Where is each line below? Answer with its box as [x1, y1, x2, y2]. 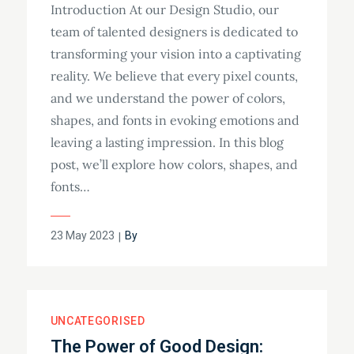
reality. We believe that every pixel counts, [50, 68, 298, 85]
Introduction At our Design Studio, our [50, 2, 279, 18]
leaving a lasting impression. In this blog [50, 134, 284, 151]
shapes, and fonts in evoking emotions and [50, 112, 299, 129]
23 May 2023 [50, 229, 115, 243]
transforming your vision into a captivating [50, 46, 301, 62]
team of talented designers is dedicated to [50, 24, 298, 40]
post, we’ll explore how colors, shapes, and [50, 156, 298, 173]
